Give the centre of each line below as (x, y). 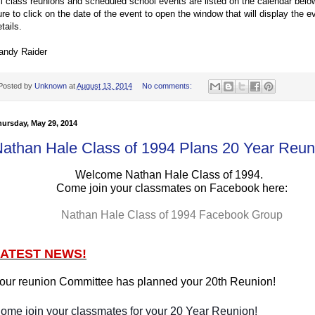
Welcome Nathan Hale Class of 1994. (172, 174)
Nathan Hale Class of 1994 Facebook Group (172, 214)
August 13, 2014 (104, 85)
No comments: (168, 85)
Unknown (51, 85)
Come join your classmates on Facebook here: (172, 188)
